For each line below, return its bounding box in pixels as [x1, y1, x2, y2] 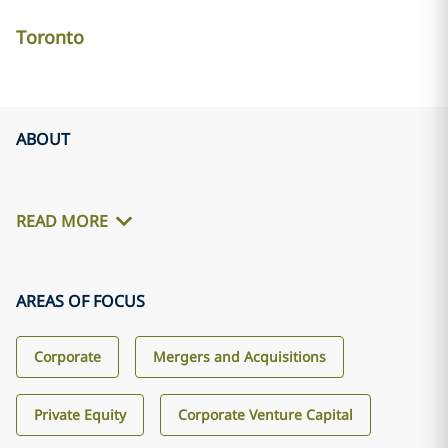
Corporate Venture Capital [178, 405, 353, 424]
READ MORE [16, 210, 108, 233]
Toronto [16, 25, 84, 49]
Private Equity [34, 405, 126, 424]
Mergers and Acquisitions [153, 347, 326, 366]
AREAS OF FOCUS [16, 290, 145, 312]
